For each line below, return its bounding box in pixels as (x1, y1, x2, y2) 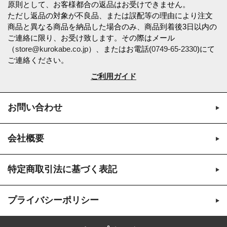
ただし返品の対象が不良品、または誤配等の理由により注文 (8, 11, 213, 20)
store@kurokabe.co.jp (15, 45, 88, 54)
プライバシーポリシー (8, 195, 99, 206)
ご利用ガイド (91, 72, 136, 81)
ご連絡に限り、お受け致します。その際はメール (8, 33, 175, 43)
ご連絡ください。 (8, 56, 68, 65)
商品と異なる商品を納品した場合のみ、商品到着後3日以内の (8, 22, 217, 31)
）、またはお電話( (88, 45, 152, 54)
